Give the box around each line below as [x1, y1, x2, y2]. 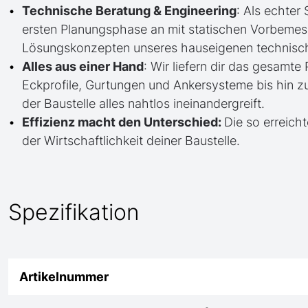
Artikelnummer [19, 269, 109, 284]
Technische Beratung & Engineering [22, 3, 236, 18]
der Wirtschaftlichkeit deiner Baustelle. [22, 133, 240, 148]
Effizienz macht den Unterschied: [22, 115, 224, 129]
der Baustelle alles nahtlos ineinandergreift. [22, 96, 265, 111]
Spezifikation [8, 199, 140, 225]
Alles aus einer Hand [22, 59, 144, 74]
